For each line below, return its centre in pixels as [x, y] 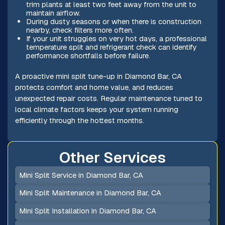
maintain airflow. [53, 13]
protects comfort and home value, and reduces [94, 87]
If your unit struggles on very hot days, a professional [116, 39]
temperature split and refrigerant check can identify [111, 47]
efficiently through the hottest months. [79, 121]
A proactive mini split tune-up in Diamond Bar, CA [98, 76]
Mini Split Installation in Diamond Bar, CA [88, 211]
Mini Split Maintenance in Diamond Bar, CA [90, 193]
